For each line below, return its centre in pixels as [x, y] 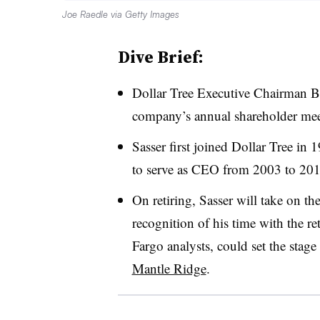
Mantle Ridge [169, 268]
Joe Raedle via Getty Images [121, 14]
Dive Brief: [160, 56]
